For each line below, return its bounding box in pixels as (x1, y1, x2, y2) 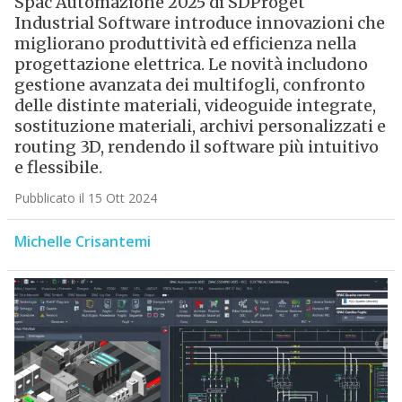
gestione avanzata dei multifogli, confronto (13, 74, 365, 96)
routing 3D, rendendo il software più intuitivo (13, 136, 379, 158)
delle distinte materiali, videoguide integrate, (13, 95, 376, 117)
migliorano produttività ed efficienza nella (13, 33, 356, 55)
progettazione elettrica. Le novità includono (13, 54, 368, 75)
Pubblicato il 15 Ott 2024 (13, 189, 157, 207)
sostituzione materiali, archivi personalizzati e (13, 116, 386, 137)
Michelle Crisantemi (13, 232, 151, 252)
